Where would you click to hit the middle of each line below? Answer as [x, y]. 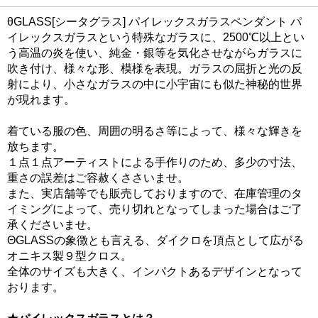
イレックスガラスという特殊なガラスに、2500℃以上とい [156, 37]
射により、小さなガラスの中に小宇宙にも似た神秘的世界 [155, 84]
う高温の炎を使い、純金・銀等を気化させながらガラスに [155, 53]
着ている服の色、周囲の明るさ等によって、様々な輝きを [155, 131]
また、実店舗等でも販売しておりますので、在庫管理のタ [155, 193]
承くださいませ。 [53, 225]
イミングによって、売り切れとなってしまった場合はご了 [155, 209]
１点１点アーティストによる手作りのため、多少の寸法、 [155, 162]
